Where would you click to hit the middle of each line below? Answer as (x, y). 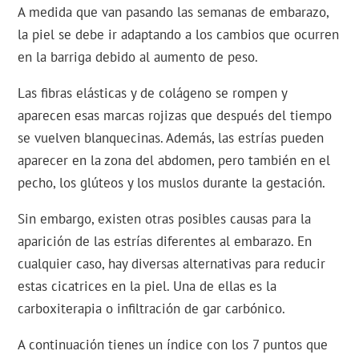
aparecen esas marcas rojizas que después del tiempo (175, 115)
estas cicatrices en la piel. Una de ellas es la (147, 286)
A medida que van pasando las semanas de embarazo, (173, 12)
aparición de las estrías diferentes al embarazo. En (165, 241)
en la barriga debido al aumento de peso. (138, 57)
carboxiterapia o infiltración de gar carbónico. (152, 309)
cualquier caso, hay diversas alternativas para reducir (172, 264)
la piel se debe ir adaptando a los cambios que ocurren (179, 34)
